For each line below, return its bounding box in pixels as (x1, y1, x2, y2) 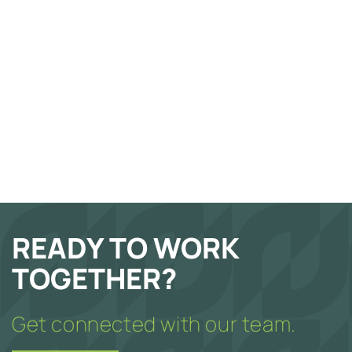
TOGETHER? (12, 258, 177, 298)
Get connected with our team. (12, 309, 296, 338)
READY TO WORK (12, 228, 239, 267)
